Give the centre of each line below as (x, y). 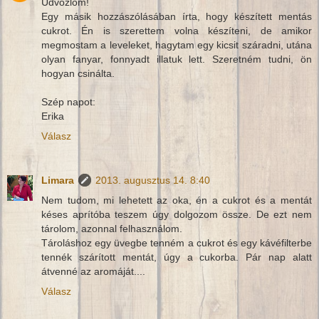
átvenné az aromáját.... (93, 271)
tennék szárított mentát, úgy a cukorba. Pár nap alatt (177, 257)
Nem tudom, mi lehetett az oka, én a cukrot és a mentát (177, 200)
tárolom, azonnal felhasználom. (112, 228)
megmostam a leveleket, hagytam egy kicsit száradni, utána (177, 45)
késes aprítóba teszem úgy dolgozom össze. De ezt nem (177, 214)
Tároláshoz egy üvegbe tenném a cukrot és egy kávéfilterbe (177, 242)
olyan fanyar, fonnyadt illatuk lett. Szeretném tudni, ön (177, 59)
